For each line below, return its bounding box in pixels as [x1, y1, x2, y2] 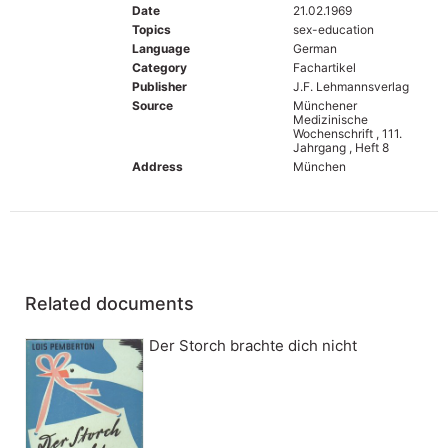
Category [132, 59, 187, 75]
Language [132, 40, 190, 56]
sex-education [292, 21, 374, 37]
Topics [132, 21, 171, 37]
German [292, 40, 337, 56]
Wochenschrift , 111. [292, 125, 402, 141]
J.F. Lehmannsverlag [292, 78, 409, 94]
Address [132, 158, 183, 174]
